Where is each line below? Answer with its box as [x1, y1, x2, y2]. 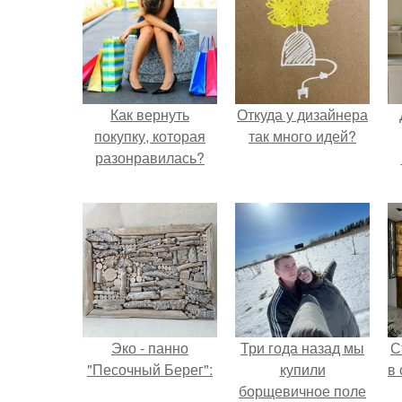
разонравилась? [95, 147, 205, 168]
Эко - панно [111, 337, 188, 358]
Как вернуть [110, 104, 189, 125]
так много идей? [249, 126, 356, 146]
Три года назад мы [240, 337, 364, 358]
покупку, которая [94, 126, 205, 146]
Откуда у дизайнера [237, 104, 368, 125]
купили [279, 359, 326, 380]
